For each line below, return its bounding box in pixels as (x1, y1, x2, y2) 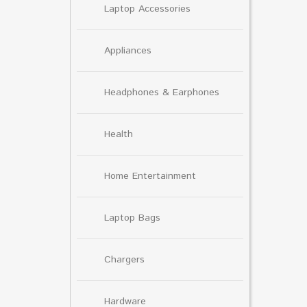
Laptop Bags (104, 210, 160, 225)
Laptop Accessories (104, 1, 191, 16)
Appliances (104, 43, 151, 58)
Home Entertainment (104, 169, 196, 183)
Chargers (104, 252, 145, 267)
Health (104, 127, 133, 141)
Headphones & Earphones (104, 85, 219, 99)
